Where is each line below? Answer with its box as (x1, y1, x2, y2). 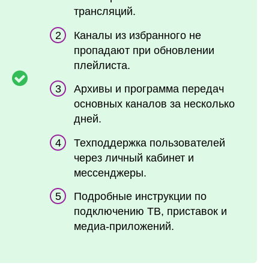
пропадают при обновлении (74, 44, 214, 56)
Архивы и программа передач (74, 83, 224, 95)
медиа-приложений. (74, 220, 174, 233)
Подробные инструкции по (74, 190, 207, 203)
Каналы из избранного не (74, 29, 201, 41)
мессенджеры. (74, 166, 147, 179)
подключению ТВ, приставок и (74, 205, 227, 218)
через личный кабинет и (74, 151, 194, 164)
